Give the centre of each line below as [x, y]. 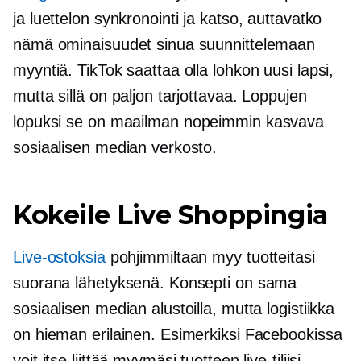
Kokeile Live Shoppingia [170, 215]
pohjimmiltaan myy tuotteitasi [210, 257]
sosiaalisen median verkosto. [115, 148]
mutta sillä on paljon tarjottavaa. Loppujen [160, 96]
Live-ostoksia [59, 257]
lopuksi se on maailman [98, 122]
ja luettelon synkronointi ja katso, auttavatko [168, 19]
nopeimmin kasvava [254, 122]
